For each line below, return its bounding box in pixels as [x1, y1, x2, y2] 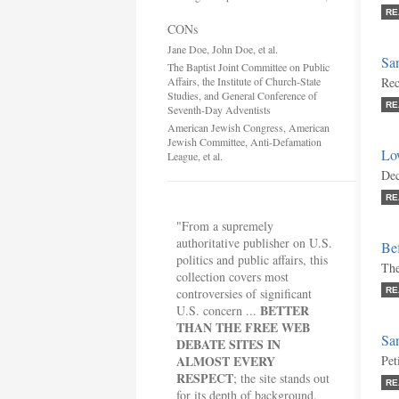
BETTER [260, 301, 309, 320]
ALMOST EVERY [176, 352, 275, 370]
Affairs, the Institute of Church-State [167, 74, 321, 88]
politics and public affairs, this [176, 251, 328, 268]
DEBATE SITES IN [176, 335, 281, 354]
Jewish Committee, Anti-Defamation [167, 134, 322, 149]
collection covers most [176, 268, 289, 285]
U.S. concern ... [176, 302, 260, 319]
